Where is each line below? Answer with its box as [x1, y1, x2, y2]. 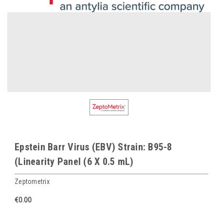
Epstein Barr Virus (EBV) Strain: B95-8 [15, 141, 172, 153]
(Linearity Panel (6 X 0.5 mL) [15, 155, 134, 167]
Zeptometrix [15, 177, 50, 185]
